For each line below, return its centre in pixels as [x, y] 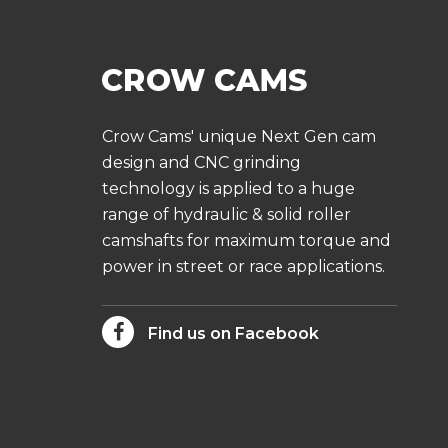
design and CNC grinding [201, 162]
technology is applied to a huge [228, 188]
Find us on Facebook [231, 333]
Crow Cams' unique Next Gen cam [239, 136]
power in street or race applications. [243, 266]
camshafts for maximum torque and [246, 240]
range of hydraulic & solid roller [226, 214]
